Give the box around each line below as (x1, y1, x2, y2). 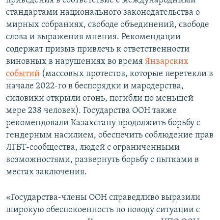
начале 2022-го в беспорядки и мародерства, (6, 82, 184, 91)
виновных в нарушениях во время (6, 57, 145, 67)
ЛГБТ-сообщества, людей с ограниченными (6, 143, 180, 153)
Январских (145, 57, 189, 67)
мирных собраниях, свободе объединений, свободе (6, 20, 209, 30)
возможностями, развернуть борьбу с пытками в (6, 155, 199, 165)
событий (6, 69, 40, 79)
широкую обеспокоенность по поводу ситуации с (6, 205, 200, 215)
